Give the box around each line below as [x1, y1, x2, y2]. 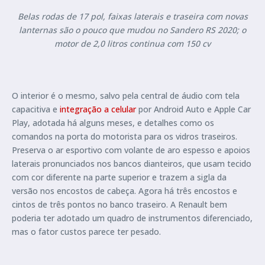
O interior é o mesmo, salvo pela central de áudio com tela [12, 89, 240, 101]
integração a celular [60, 103, 136, 115]
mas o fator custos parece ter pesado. [12, 225, 161, 237]
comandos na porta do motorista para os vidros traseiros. [12, 130, 237, 142]
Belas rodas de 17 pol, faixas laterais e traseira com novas [17, 10, 248, 22]
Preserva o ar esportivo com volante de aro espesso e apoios [12, 144, 250, 156]
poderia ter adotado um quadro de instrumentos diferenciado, [12, 212, 253, 224]
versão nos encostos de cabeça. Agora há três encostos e [12, 185, 237, 196]
